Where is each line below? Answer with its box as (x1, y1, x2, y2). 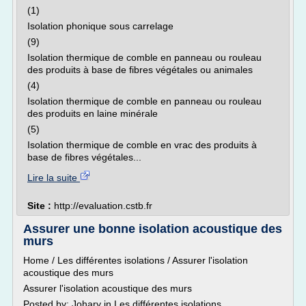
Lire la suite (27, 172, 80, 183)
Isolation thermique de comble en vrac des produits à (27, 139, 257, 150)
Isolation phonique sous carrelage (27, 20, 176, 31)
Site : (27, 200, 54, 211)
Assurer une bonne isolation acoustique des (23, 222, 282, 236)
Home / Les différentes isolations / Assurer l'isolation (23, 255, 248, 266)
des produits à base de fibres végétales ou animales (27, 64, 255, 75)
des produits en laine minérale (27, 108, 161, 119)
